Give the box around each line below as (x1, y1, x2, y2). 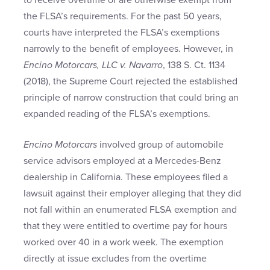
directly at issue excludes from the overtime (24, 253, 207, 265)
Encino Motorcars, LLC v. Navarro (24, 59, 163, 72)
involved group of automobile (97, 139, 224, 151)
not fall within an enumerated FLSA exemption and (24, 204, 237, 216)
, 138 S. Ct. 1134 (163, 59, 225, 72)
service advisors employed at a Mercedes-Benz (24, 155, 221, 168)
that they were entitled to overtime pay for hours (24, 220, 227, 233)
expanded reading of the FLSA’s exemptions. (24, 108, 210, 121)
